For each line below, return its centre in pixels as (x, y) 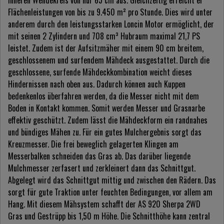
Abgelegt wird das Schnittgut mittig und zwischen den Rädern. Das (112, 180)
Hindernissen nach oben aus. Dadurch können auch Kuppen (97, 84)
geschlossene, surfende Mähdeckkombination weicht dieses (100, 72)
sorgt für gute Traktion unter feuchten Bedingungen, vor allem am (110, 192)
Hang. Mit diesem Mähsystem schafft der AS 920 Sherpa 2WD (104, 204)
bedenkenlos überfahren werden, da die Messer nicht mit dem (103, 96)
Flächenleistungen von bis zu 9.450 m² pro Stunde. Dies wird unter (110, 12)
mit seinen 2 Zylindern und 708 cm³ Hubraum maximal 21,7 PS (104, 36)
